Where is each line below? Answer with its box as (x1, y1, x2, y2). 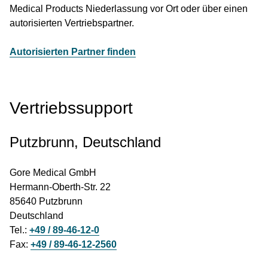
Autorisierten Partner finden (10, 47, 136, 57)
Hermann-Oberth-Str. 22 (10, 182, 111, 192)
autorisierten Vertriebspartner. (10, 18, 134, 28)
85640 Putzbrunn (10, 196, 83, 206)
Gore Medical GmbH (10, 167, 96, 178)
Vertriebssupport (10, 99, 133, 117)
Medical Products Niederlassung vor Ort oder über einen (10, 4, 248, 14)
